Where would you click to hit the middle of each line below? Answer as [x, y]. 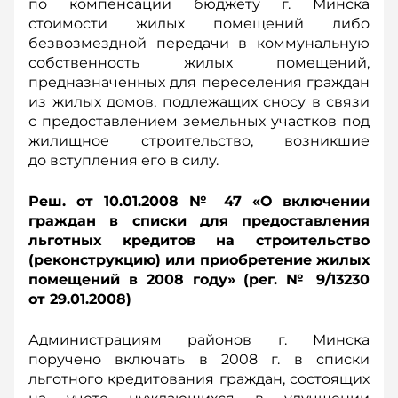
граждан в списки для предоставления [199, 221]
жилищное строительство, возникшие [199, 141]
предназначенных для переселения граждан [199, 82]
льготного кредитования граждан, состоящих [199, 379]
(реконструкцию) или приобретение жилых [199, 260]
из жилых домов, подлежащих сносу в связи [199, 102]
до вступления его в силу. [123, 160]
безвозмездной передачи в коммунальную [199, 43]
